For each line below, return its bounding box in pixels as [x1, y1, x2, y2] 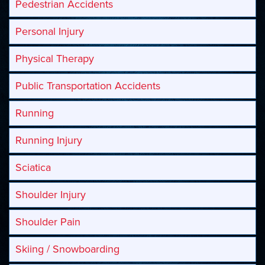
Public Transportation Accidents [15, 79, 160, 93]
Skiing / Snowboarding [15, 243, 119, 256]
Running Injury [15, 134, 82, 147]
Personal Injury [15, 25, 84, 38]
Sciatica [15, 161, 51, 174]
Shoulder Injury [15, 188, 86, 202]
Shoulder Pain [15, 215, 80, 229]
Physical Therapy [15, 52, 94, 66]
